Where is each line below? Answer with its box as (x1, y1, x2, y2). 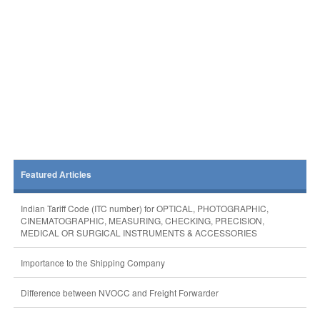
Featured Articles (20, 169, 91, 181)
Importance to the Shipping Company (20, 256, 165, 269)
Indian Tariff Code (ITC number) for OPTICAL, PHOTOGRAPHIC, (20, 202, 269, 214)
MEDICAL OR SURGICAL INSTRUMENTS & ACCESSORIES (20, 226, 257, 239)
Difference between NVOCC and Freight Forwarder (20, 286, 219, 299)
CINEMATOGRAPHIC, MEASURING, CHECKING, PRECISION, (20, 214, 264, 226)
